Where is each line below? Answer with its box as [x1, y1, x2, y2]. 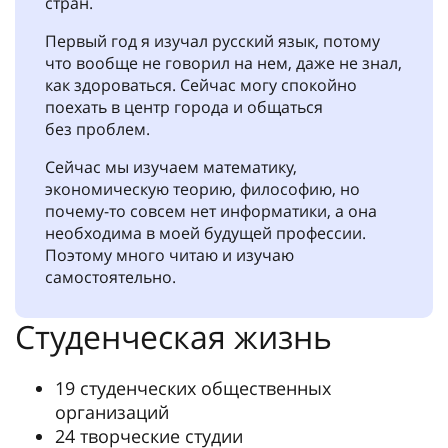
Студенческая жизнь [15, 315, 332, 358]
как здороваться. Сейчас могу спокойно [45, 74, 357, 96]
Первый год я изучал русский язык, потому [45, 30, 380, 52]
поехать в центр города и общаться [45, 96, 323, 118]
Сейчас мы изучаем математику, [45, 156, 297, 178]
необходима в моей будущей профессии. [45, 222, 366, 244]
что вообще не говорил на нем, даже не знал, [45, 52, 402, 74]
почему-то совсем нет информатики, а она [45, 200, 377, 222]
